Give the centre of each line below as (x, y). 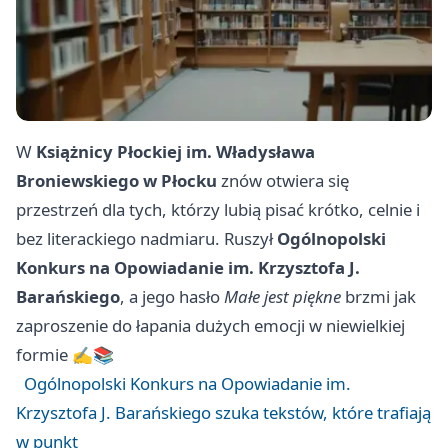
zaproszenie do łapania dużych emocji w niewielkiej (210, 326)
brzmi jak (378, 297)
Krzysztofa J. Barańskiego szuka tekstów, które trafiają (223, 413)
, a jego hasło (172, 297)
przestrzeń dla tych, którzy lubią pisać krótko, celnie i (218, 210)
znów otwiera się (283, 181)
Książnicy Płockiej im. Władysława (175, 152)
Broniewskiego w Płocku (116, 181)
